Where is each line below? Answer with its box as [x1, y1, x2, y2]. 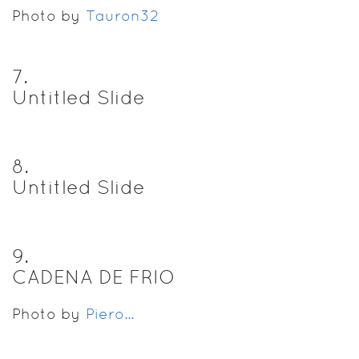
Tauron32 [86, 6, 159, 24]
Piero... [86, 305, 134, 322]
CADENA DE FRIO [12, 265, 175, 288]
